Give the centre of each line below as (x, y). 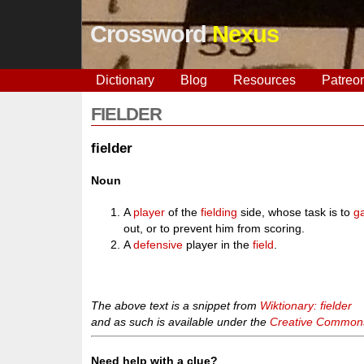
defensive (158, 245)
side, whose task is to (296, 212)
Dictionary (125, 80)
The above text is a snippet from (176, 305)
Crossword (151, 34)
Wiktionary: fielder (306, 305)
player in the (218, 245)
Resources (264, 80)
